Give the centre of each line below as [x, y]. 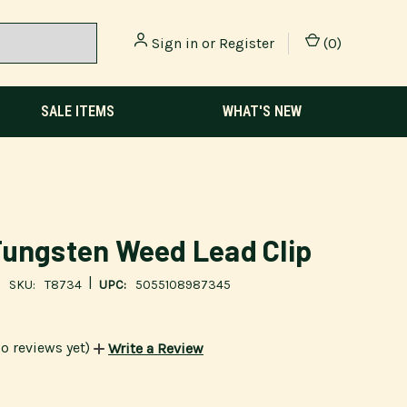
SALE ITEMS [78, 111]
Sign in [175, 43]
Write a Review [156, 349]
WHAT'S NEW [262, 111]
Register [247, 43]
